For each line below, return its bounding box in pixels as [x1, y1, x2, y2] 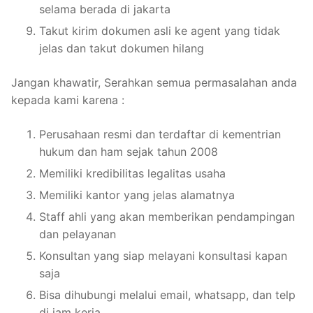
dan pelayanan [39, 226, 116, 241]
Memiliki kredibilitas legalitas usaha [39, 166, 226, 180]
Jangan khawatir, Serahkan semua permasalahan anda [11, 75, 297, 89]
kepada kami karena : [11, 92, 124, 107]
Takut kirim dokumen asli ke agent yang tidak [39, 23, 280, 38]
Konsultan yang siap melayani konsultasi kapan [39, 248, 287, 263]
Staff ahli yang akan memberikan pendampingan [39, 209, 295, 224]
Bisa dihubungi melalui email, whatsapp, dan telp [39, 287, 296, 302]
